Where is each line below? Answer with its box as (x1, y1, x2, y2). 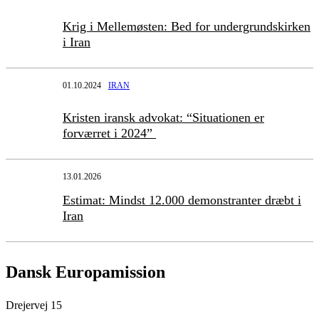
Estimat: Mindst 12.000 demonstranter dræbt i (63, 192, 301, 207)
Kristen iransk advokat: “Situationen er (63, 110, 264, 125)
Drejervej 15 (6, 298, 62, 311)
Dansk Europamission (6, 262, 165, 281)
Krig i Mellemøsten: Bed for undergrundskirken (63, 19, 310, 34)
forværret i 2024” (63, 125, 156, 140)
